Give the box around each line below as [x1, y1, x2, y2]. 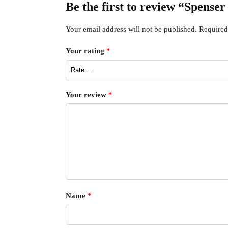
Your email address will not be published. [65, 24, 197, 33]
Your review [65, 90, 108, 99]
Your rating [65, 47, 106, 55]
